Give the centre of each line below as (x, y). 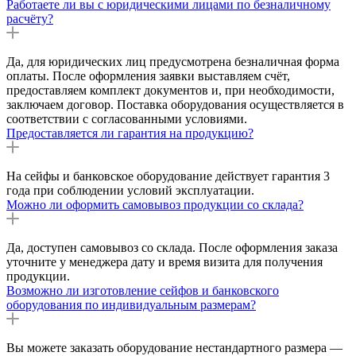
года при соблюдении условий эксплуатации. (130, 190)
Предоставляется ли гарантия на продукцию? (130, 133)
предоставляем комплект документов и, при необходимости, (170, 90)
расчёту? (30, 18)
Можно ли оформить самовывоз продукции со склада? (155, 204)
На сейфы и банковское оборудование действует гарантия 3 (168, 176)
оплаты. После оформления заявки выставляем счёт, (148, 75)
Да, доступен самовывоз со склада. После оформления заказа (172, 247)
